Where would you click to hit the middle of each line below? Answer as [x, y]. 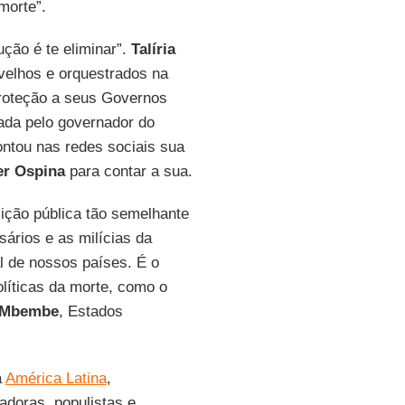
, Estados [90, 311]
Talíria [153, 49]
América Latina [56, 378]
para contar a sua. [128, 171]
